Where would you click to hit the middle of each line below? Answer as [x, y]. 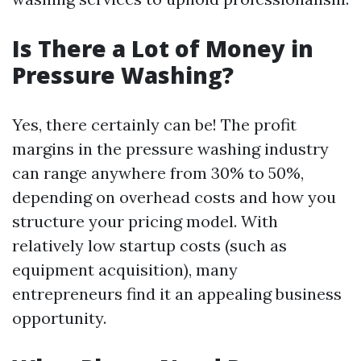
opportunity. [59, 318]
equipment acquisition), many [125, 270]
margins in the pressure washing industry [170, 149]
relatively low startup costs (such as [149, 245]
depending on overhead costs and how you [174, 197]
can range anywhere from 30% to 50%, [158, 173]
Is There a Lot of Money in [163, 48]
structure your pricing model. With [145, 221]
